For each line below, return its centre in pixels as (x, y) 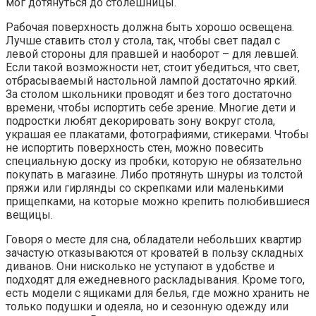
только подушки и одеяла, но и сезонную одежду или (147, 307)
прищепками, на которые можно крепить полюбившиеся (158, 202)
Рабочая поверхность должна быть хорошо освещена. (150, 28)
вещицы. (29, 215)
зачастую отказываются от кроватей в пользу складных (154, 253)
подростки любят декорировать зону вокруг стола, (140, 121)
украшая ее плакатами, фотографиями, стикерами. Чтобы (157, 135)
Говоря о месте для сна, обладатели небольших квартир (154, 240)
